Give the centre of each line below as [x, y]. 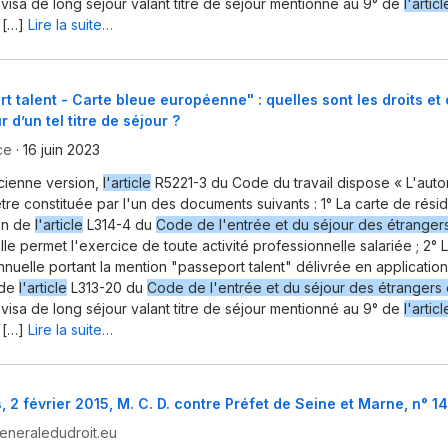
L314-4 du [119, 224]
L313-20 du [107, 287]
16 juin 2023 [61, 149]
